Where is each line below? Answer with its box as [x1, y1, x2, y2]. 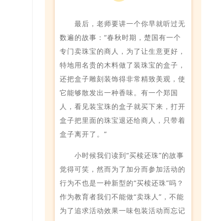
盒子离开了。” [60, 129, 107, 139]
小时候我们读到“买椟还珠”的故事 [74, 150, 184, 160]
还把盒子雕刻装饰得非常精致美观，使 [60, 74, 185, 83]
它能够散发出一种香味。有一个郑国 [60, 87, 178, 97]
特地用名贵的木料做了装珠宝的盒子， [60, 60, 185, 70]
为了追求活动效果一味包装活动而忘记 [60, 205, 185, 215]
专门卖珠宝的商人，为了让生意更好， [60, 46, 185, 56]
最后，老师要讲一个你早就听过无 [74, 18, 185, 28]
